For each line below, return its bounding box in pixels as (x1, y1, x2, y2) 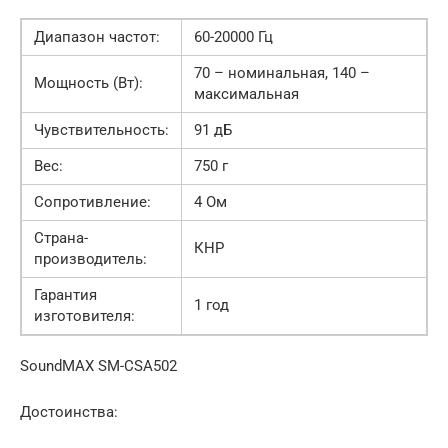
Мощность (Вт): (34, 73, 143, 92)
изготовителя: (34, 306, 135, 325)
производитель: (34, 249, 147, 268)
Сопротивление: (34, 192, 151, 211)
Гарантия (34, 285, 97, 304)
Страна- (34, 228, 88, 247)
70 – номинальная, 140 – (194, 63, 370, 82)
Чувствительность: (34, 120, 169, 139)
